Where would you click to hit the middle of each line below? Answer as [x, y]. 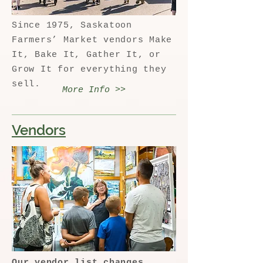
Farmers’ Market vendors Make [92, 40]
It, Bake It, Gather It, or [86, 55]
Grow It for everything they [89, 70]
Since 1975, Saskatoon [72, 26]
